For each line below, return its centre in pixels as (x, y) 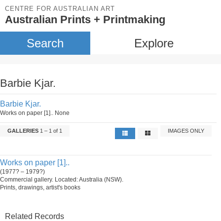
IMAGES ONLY (186, 131)
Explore (154, 43)
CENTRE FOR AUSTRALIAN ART (60, 9)
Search (45, 43)
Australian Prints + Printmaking (85, 19)
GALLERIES (23, 131)
